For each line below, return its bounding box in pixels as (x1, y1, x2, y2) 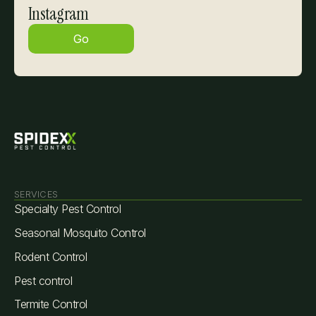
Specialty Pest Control (14, 202, 121, 216)
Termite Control (14, 297, 87, 311)
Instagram (28, 3, 89, 25)
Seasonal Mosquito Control (14, 226, 146, 240)
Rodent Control (14, 250, 87, 264)
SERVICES (14, 189, 59, 200)
